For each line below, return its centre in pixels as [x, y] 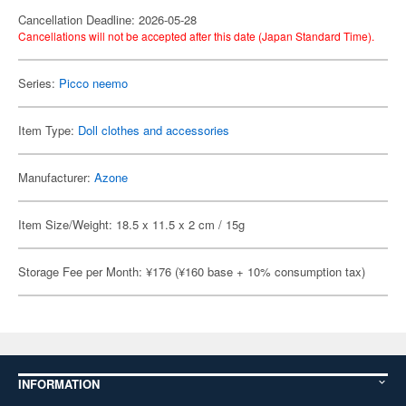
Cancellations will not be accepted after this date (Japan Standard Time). [196, 36]
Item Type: [48, 130]
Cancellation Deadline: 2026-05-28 [107, 19]
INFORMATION [59, 384]
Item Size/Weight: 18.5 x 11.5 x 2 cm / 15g [131, 224]
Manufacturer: [56, 177]
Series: [39, 83]
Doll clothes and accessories [154, 130]
